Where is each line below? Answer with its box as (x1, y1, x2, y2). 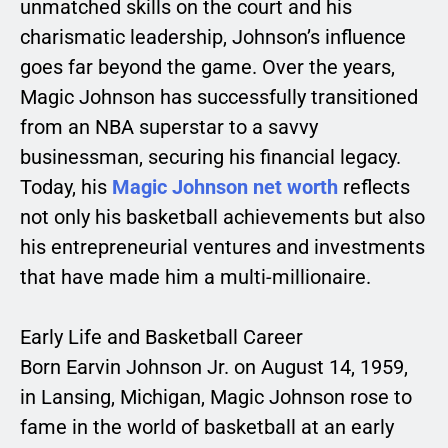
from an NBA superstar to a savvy (20, 115, 318, 140)
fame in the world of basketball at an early (20, 415, 394, 440)
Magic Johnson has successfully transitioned (20, 85, 418, 110)
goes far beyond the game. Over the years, (20, 55, 395, 80)
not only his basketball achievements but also (20, 205, 425, 230)
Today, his (20, 175, 112, 200)
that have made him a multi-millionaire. (20, 265, 371, 290)
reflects (338, 175, 410, 200)
